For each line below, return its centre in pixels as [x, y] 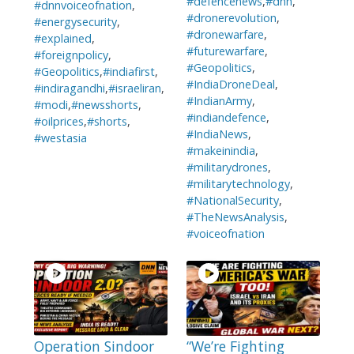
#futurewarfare [225, 51]
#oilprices [58, 122]
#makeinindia [220, 151]
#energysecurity [75, 22]
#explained [62, 39]
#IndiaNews [217, 134]
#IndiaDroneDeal [230, 85]
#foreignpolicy [71, 55]
